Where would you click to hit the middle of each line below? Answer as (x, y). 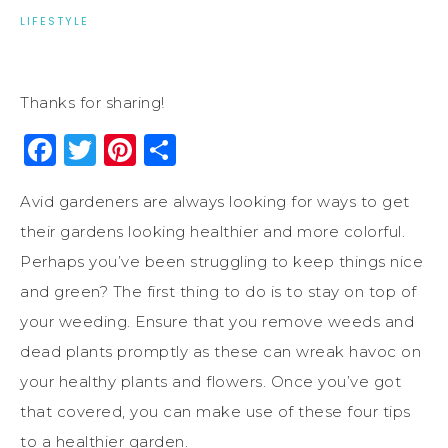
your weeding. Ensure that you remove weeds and (217, 321)
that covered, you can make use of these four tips (215, 411)
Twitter (154, 149)
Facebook (135, 149)
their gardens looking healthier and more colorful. (212, 231)
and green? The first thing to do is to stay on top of (218, 291)
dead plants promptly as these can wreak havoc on (220, 351)
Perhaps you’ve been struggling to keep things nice (221, 261)
